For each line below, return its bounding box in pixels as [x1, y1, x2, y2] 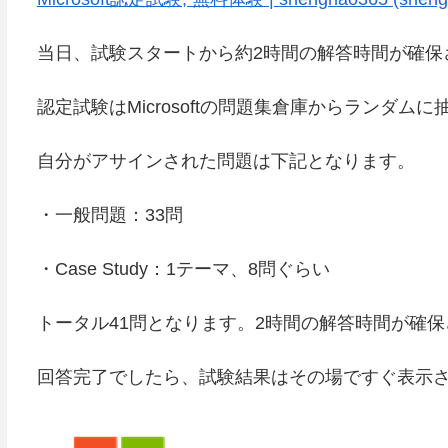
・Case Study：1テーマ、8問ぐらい [36, 258, 330, 279]
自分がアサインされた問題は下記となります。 [36, 150, 415, 171]
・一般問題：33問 [36, 204, 183, 225]
